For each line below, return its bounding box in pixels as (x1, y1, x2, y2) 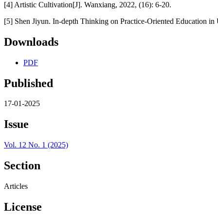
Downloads (4, 35, 58, 48)
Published (4, 76, 53, 90)
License (4, 200, 42, 213)
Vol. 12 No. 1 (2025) (4, 141, 68, 149)
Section (4, 159, 40, 172)
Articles (4, 182, 28, 191)
